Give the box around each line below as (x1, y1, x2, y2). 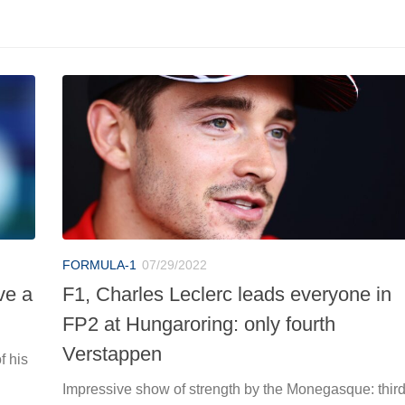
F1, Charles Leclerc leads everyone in (62, 282, 391, 306)
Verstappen (62, 342, 162, 365)
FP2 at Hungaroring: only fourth (62, 312, 335, 335)
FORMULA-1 (62, 257, 137, 272)
